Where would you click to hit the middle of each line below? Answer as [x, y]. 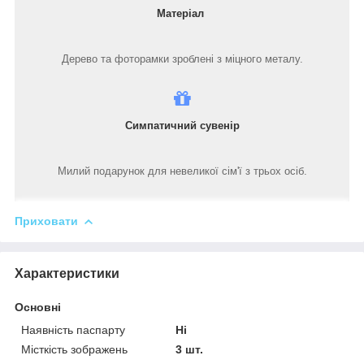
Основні [38, 308]
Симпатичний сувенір [182, 126]
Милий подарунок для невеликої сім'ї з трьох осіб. [182, 171]
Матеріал [182, 14]
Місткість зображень [74, 350]
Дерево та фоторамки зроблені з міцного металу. [182, 59]
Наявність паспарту [73, 330]
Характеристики [67, 274]
